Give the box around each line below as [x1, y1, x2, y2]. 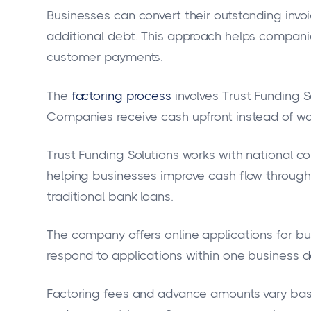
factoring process [71, 88, 171, 103]
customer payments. [47, 50, 164, 65]
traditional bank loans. [47, 189, 174, 203]
